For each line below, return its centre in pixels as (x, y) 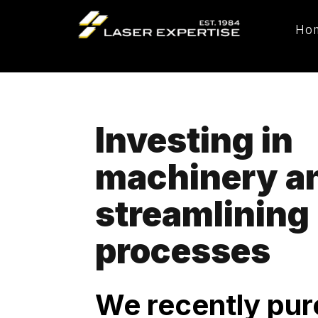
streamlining (203, 214)
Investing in (194, 140)
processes (183, 251)
